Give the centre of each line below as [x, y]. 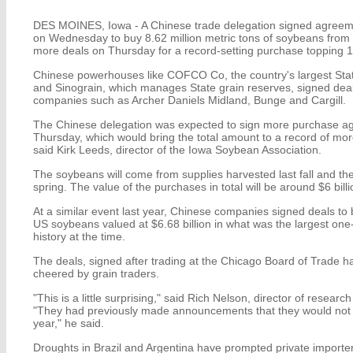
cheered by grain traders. [96, 273]
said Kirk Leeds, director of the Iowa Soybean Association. [177, 149]
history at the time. [79, 236]
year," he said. [69, 323]
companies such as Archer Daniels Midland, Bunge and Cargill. [190, 100]
